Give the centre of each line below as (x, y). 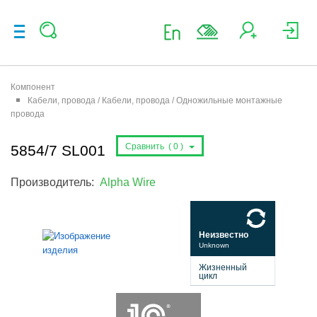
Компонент (33, 87)
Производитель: (55, 182)
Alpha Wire (128, 182)
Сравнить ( (148, 146)
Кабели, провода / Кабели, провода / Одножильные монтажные (155, 100)
